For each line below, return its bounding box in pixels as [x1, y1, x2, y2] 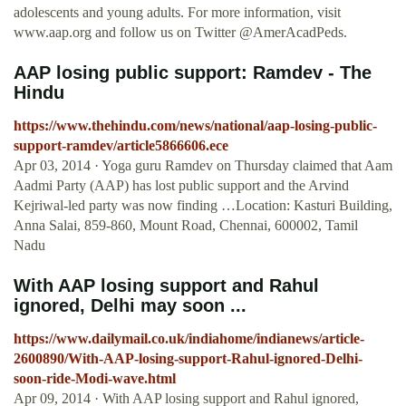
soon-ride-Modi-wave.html [14, 371, 176, 387]
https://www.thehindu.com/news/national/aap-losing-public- [14, 118, 377, 134]
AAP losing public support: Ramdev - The [14, 63, 372, 83]
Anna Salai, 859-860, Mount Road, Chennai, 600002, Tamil [14, 217, 358, 234]
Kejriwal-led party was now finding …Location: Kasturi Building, [14, 198, 392, 214]
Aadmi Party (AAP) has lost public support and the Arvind [14, 178, 349, 194]
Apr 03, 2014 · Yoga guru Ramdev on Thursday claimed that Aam [14, 158, 392, 174]
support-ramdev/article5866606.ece [14, 138, 228, 154]
